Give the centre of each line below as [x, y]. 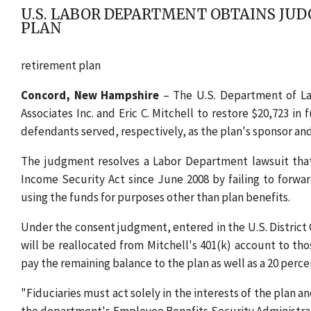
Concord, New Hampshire [90, 95]
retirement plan [61, 66]
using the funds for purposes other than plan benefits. [155, 197]
